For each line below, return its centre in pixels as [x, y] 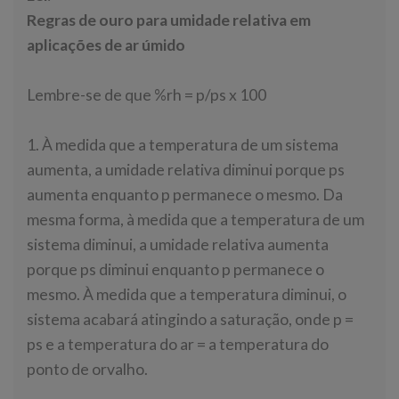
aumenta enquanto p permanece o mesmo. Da [185, 195]
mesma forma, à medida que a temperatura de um [195, 220]
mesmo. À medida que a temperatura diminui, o [187, 295]
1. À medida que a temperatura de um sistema [183, 145]
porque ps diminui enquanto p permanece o [175, 270]
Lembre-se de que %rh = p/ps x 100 [147, 95]
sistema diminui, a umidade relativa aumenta [178, 245]
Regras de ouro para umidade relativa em [169, 20]
